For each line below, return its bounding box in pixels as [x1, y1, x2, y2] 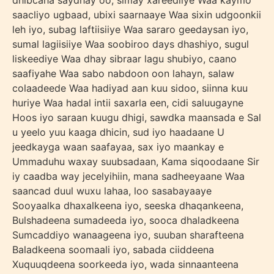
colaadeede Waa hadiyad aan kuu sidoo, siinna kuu [12, 82, 248, 94]
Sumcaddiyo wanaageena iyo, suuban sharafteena [12, 229, 244, 241]
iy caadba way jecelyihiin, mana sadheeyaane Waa [12, 170, 245, 182]
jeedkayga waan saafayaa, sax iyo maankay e [12, 141, 224, 153]
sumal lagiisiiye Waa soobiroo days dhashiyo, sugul [12, 38, 249, 50]
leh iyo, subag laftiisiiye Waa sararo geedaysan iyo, [12, 23, 248, 35]
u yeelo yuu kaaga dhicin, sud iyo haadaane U [12, 126, 224, 138]
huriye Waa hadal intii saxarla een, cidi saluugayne [12, 97, 243, 109]
